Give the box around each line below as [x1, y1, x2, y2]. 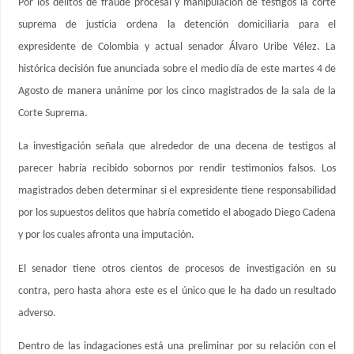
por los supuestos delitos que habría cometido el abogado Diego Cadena [17, 207, 337, 220]
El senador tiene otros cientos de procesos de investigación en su [17, 262, 337, 275]
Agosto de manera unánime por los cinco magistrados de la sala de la [17, 85, 337, 97]
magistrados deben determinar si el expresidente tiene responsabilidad [17, 185, 337, 198]
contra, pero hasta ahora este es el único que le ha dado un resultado [17, 284, 337, 297]
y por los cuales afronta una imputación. [17, 229, 194, 242]
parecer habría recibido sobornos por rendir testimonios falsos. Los [17, 163, 337, 175]
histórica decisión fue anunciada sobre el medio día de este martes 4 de [17, 62, 337, 75]
